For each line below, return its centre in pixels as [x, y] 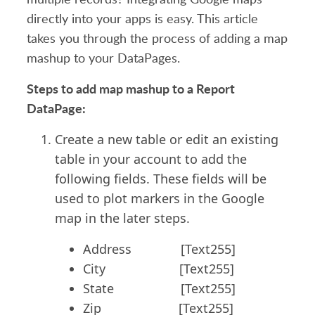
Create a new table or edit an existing [166, 139]
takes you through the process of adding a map [157, 38]
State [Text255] [159, 288]
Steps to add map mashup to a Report [130, 88]
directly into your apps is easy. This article [142, 18]
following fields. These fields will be [160, 179]
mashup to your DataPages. [103, 58]
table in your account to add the [150, 159]
